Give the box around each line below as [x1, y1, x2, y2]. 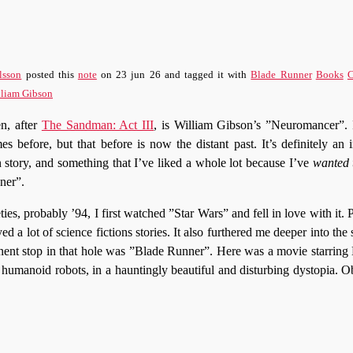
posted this [21, 69, 78, 81]
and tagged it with [160, 69, 251, 81]
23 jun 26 [116, 69, 161, 81]
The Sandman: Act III [41, 118, 154, 132]
